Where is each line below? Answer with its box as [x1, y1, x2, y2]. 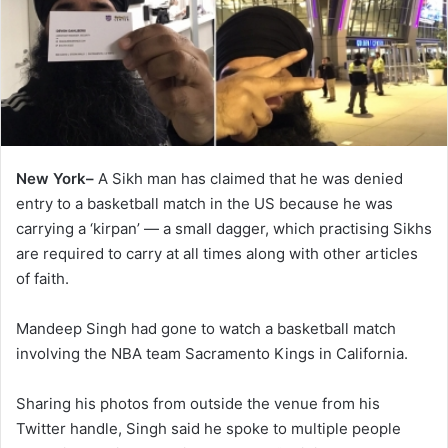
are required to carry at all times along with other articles [16, 244, 418, 264]
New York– [16, 169, 98, 189]
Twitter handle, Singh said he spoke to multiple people [16, 419, 401, 439]
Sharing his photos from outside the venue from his [16, 394, 380, 414]
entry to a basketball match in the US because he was [16, 194, 393, 214]
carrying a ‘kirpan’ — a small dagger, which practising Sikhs [16, 219, 432, 239]
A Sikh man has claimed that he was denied [98, 169, 403, 189]
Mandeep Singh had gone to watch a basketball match [16, 319, 396, 339]
